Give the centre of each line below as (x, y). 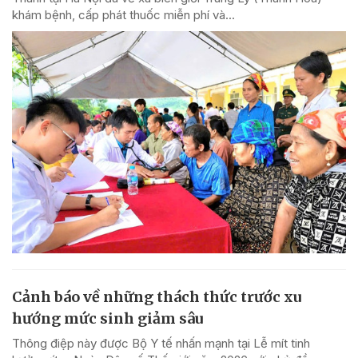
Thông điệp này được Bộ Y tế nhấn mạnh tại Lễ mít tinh (161, 344)
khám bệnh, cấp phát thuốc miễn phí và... (123, 14)
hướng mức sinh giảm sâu (107, 319)
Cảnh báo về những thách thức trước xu (157, 297)
